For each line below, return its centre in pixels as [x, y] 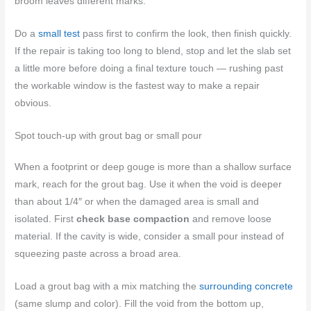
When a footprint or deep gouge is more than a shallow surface [153, 167]
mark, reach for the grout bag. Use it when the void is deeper [149, 184]
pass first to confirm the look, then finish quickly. [186, 34]
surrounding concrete [246, 286]
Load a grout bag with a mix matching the [107, 286]
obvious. [33, 103]
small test [59, 34]
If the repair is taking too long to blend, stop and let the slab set [153, 51]
